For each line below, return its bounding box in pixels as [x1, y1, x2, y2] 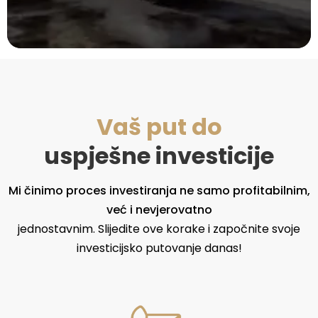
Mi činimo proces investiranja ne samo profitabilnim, [8, 182, 310, 199]
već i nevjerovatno [106, 201, 212, 218]
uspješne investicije [44, 139, 274, 172]
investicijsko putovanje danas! [76, 239, 242, 256]
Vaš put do [96, 110, 222, 143]
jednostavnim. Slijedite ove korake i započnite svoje [18, 220, 300, 237]
